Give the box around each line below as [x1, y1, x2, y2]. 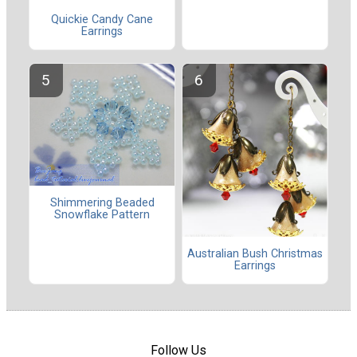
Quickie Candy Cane [51, 13, 153, 27]
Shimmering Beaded [49, 196, 155, 210]
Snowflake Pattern [54, 208, 150, 222]
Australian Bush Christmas [187, 247, 323, 261]
